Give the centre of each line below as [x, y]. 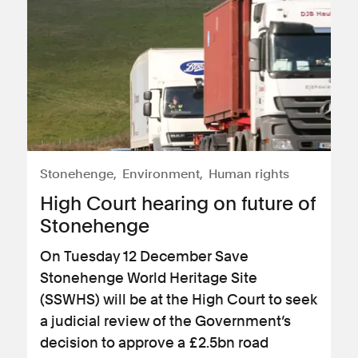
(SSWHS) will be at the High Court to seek [179, 299]
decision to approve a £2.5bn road [154, 342]
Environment [161, 174]
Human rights [249, 174]
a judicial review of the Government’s [165, 321]
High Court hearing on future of [178, 203]
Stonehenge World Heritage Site [149, 278]
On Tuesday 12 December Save [144, 256]
